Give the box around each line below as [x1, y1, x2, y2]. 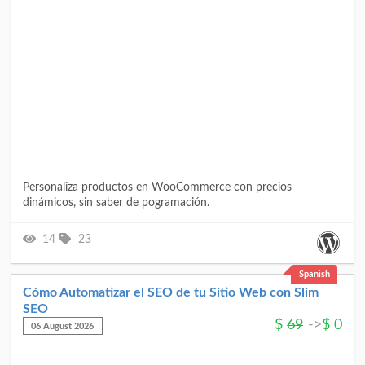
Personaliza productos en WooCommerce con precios [23, 181, 292, 193]
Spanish [298, 270, 330, 279]
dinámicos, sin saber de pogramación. [23, 196, 209, 209]
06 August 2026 [31, 321, 95, 331]
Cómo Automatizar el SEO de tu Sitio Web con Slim [23, 285, 319, 299]
